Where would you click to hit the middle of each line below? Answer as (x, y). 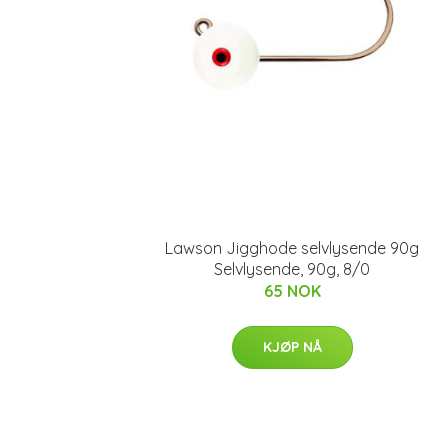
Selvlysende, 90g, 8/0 (292, 269)
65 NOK (292, 291)
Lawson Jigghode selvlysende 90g (292, 248)
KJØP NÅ (292, 347)
